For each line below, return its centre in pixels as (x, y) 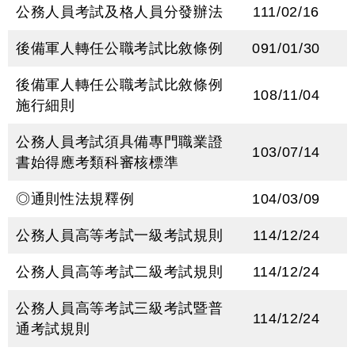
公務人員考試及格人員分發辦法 (120, 12)
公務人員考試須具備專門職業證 (120, 142)
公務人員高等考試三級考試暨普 (120, 308)
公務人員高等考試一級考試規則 (120, 235)
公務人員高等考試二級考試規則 (120, 272)
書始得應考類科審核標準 (97, 162)
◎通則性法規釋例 (75, 199)
